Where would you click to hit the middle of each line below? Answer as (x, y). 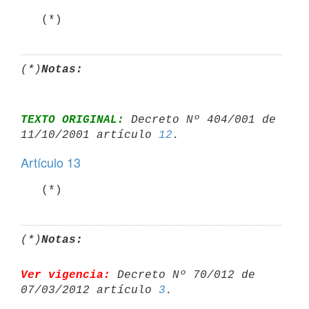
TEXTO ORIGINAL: (72, 120)
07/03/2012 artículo (90, 290)
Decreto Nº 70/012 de (183, 275)
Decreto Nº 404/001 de (200, 120)
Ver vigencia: (66, 275)
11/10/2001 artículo (90, 135)
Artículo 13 (51, 162)
